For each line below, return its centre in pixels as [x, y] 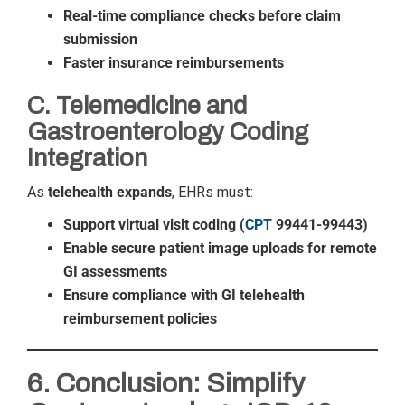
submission [100, 39]
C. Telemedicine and [137, 106]
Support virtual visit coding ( [154, 225]
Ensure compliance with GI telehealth [184, 295]
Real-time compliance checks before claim [202, 16]
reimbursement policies [140, 319]
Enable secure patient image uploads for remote [220, 248]
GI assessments [115, 272]
